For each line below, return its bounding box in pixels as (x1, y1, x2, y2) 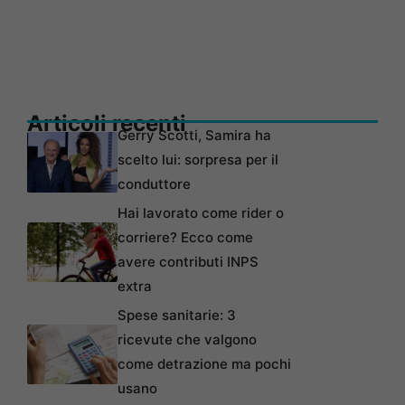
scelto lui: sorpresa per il (118, 151, 278, 169)
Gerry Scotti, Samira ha (118, 127, 271, 145)
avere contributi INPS (118, 253, 259, 271)
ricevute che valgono (118, 331, 257, 349)
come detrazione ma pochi (118, 355, 291, 373)
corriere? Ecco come (118, 229, 253, 247)
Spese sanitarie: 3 (118, 306, 236, 325)
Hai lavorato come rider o (118, 204, 284, 222)
